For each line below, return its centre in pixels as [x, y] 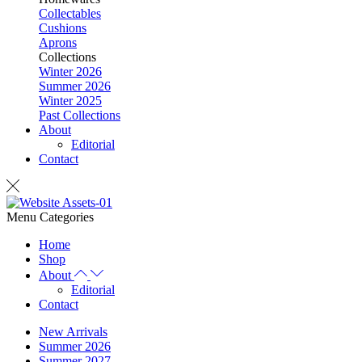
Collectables [70, 13]
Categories [67, 217]
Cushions [63, 28]
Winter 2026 [70, 72]
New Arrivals [73, 332]
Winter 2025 [70, 101]
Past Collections [80, 115]
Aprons [58, 42]
